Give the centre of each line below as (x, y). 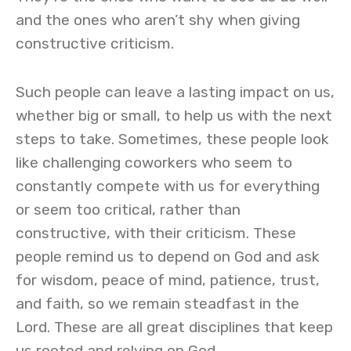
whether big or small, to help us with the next (174, 116)
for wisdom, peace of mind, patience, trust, (168, 280)
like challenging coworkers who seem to (154, 163)
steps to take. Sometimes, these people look (172, 139)
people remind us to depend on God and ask (168, 257)
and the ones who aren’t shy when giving (158, 20)
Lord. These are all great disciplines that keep (174, 327)
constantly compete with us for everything (168, 186)
